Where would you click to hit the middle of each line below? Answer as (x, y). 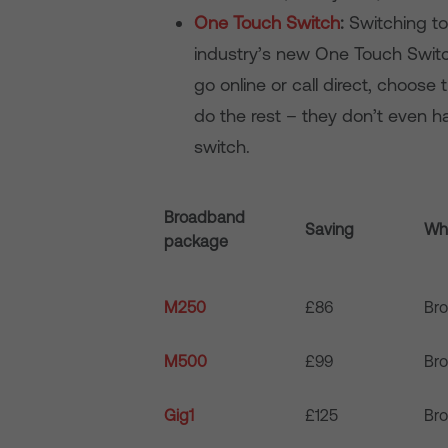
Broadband (205, 217)
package (196, 241)
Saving (330, 229)
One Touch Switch (267, 22)
